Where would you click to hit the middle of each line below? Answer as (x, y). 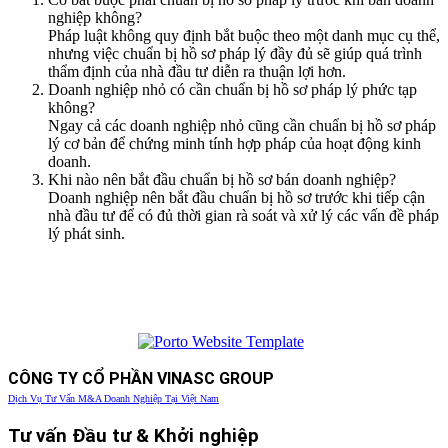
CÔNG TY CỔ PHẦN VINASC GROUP (141, 378)
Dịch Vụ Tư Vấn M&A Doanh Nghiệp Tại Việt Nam (113, 398)
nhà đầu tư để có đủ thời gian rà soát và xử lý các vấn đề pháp (243, 215)
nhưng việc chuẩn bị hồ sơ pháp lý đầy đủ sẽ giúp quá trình (235, 53)
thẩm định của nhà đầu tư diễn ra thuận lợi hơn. (197, 71)
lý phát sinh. (86, 233)
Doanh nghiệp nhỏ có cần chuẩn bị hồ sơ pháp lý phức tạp (232, 89)
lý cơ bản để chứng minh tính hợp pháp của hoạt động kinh (234, 143)
